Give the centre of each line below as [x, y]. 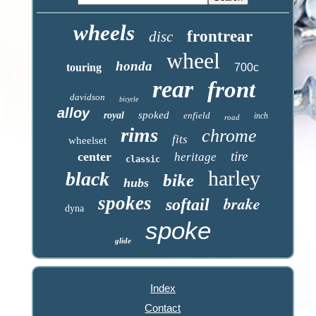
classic [143, 159]
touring [84, 67]
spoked [154, 115]
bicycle [129, 99]
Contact [163, 308]
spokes [125, 203]
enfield [197, 115]
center [95, 156]
